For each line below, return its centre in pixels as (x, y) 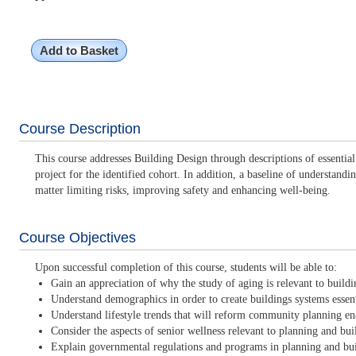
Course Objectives (77, 238)
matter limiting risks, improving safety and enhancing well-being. (182, 190)
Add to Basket (79, 50)
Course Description (79, 129)
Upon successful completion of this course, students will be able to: (186, 267)
